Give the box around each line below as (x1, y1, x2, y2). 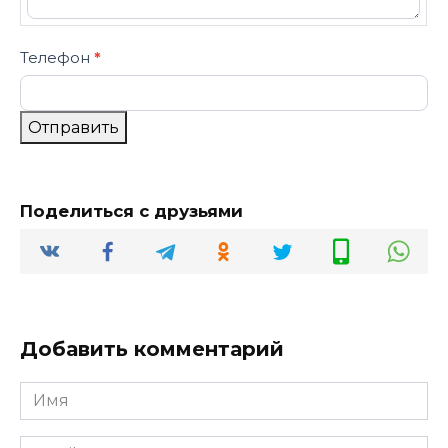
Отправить (28, 117, 119, 137)
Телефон (20, 47, 94, 67)
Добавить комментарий (20, 336, 284, 361)
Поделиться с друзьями (20, 200, 243, 221)
